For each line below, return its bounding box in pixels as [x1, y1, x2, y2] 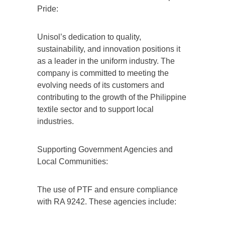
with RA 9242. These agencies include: [37, 197, 176, 206]
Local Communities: [37, 157, 108, 166]
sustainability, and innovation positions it [37, 44, 180, 53]
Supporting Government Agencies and [37, 145, 173, 154]
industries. [37, 117, 74, 126]
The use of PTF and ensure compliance [37, 185, 178, 194]
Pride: [37, 4, 58, 13]
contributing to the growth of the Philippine [37, 92, 186, 101]
